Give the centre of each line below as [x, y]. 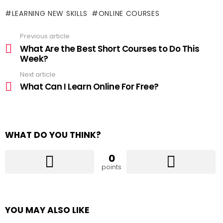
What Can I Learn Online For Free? [89, 87]
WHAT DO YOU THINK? [53, 135]
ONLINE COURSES [129, 14]
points [111, 167]
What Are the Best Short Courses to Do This [110, 49]
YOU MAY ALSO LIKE [47, 210]
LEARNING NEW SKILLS [50, 14]
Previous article [45, 36]
